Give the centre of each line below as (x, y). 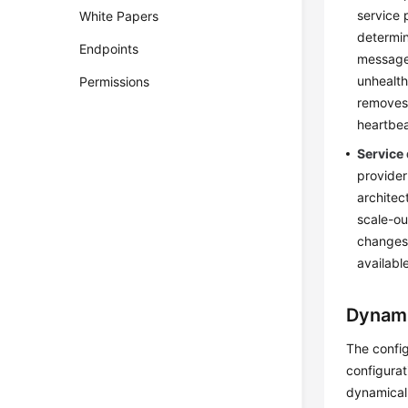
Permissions (115, 82)
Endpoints (109, 49)
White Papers (119, 16)
